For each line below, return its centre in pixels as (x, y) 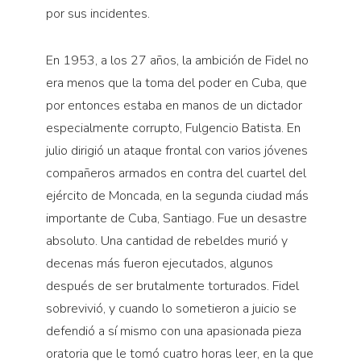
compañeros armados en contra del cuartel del (176, 174)
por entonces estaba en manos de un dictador (174, 106)
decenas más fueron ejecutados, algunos (159, 264)
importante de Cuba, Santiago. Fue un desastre (176, 219)
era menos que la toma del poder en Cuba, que (176, 83)
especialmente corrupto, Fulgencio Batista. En (173, 129)
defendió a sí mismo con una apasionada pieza (173, 332)
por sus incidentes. (98, 14)
